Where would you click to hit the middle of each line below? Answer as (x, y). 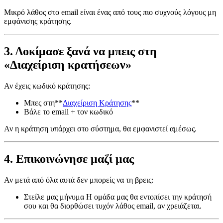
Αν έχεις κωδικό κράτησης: (47, 86)
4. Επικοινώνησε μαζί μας (69, 159)
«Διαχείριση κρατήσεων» (68, 65)
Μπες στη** (43, 103)
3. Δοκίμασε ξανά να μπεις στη (80, 52)
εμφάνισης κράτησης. (38, 21)
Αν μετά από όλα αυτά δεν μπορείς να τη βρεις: (79, 180)
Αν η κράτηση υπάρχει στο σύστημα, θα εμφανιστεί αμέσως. (100, 129)
